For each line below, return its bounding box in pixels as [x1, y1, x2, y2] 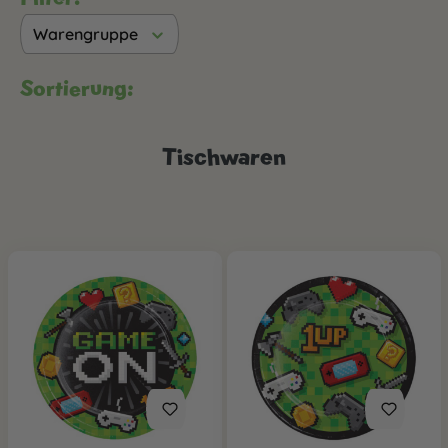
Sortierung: [20, 74, 133, 103]
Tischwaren [162, 141, 286, 173]
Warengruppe [33, 24, 138, 45]
